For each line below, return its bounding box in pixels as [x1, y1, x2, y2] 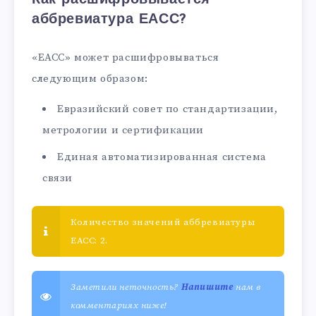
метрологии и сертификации [42, 123, 204, 138]
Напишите [181, 281, 233, 293]
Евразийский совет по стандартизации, [57, 102, 278, 116]
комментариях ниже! [71, 300, 167, 312]
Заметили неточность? [71, 281, 181, 293]
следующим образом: [32, 72, 148, 86]
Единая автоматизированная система [57, 150, 267, 164]
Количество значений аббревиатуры [71, 217, 256, 229]
